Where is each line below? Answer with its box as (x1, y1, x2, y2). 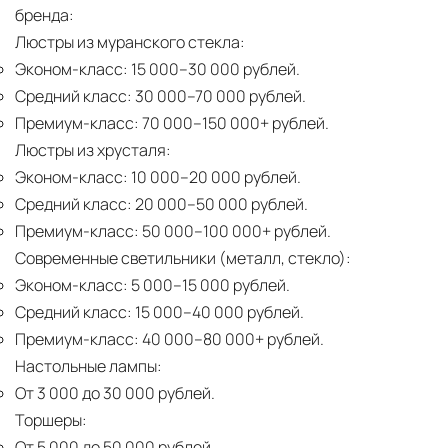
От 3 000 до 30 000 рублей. (15, 382, 215, 405)
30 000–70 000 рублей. (132, 85, 306, 108)
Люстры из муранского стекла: (15, 31, 245, 54)
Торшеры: (15, 409, 87, 432)
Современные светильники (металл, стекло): (15, 247, 351, 270)
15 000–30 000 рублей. (128, 58, 300, 81)
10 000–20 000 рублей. (128, 166, 301, 189)
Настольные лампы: (15, 355, 162, 378)
